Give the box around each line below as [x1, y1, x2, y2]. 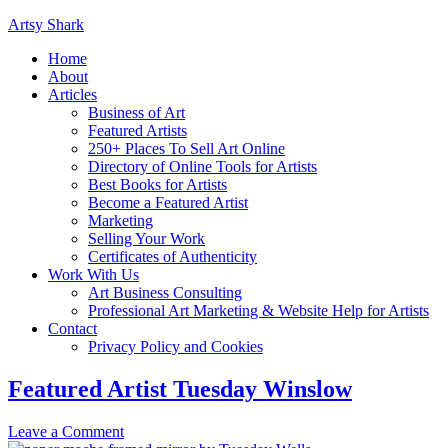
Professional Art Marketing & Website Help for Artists [88, 302, 429, 319]
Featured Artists [88, 122, 187, 139]
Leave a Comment [8, 422, 124, 440]
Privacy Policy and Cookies [88, 338, 263, 355]
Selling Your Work [88, 230, 205, 247]
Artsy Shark [8, 16, 84, 33]
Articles [48, 86, 97, 103]
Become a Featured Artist [88, 194, 248, 211]
